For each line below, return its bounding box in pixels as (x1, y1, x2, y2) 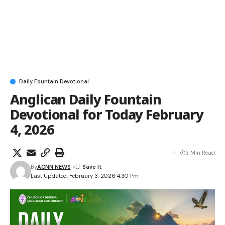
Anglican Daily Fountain (10, 89, 162, 108)
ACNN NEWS (37, 163, 71, 170)
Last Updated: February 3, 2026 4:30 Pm (30, 172, 139, 180)
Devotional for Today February (10, 104, 203, 124)
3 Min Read (185, 149, 215, 156)
